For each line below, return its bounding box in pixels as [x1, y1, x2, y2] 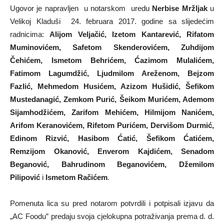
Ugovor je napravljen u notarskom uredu [10, 4, 152, 12]
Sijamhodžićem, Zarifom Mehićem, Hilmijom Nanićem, [10, 108, 214, 116]
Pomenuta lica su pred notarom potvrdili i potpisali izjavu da [10, 199, 214, 207]
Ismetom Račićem [45, 173, 107, 181]
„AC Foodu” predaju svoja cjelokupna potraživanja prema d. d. [10, 212, 214, 220]
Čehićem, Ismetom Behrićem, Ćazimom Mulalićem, [10, 56, 214, 64]
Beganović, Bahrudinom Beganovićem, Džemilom [10, 160, 214, 168]
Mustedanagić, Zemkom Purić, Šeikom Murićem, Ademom [10, 95, 214, 103]
